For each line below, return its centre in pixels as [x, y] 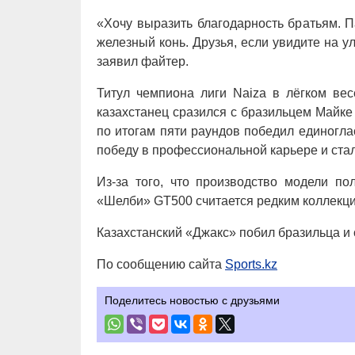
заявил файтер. [143, 61]
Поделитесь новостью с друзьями [192, 300]
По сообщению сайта [161, 264]
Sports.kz [251, 264]
